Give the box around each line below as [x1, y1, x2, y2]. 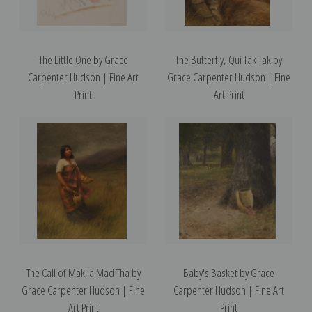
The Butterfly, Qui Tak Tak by [175, 51, 282, 68]
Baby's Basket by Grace [183, 264, 274, 281]
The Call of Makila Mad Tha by [26, 264, 141, 281]
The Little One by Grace [38, 51, 128, 68]
